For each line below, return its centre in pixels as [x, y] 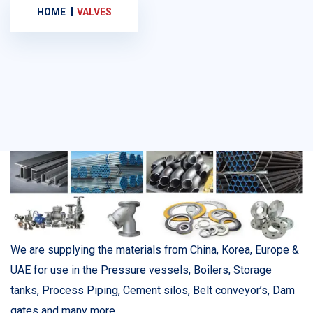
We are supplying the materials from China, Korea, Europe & [155, 250]
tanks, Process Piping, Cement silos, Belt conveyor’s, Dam [153, 291]
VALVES [94, 12]
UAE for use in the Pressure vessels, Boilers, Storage [141, 270]
